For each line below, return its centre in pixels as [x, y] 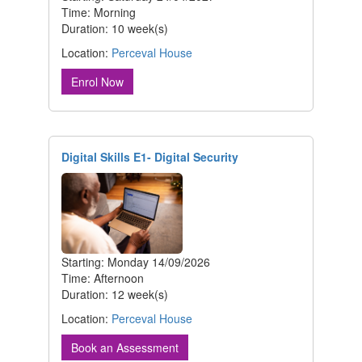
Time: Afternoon [103, 278]
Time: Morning [99, 13]
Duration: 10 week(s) [115, 29]
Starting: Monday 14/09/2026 [136, 262]
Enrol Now [97, 82]
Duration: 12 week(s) [115, 295]
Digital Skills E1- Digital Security [150, 157]
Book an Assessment [125, 348]
